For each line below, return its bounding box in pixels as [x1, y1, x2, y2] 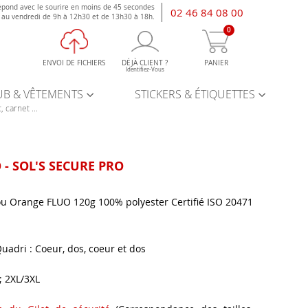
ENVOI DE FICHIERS [43, 58, 106, 67]
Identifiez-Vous [125, 65, 164, 73]
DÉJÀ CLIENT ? [122, 58, 168, 67]
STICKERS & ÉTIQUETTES [135, 86, 255, 102]
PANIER [203, 58, 228, 67]
